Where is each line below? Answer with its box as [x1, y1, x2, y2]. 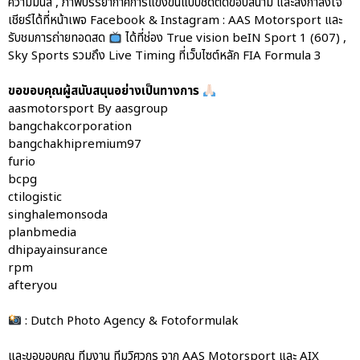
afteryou [8, 276, 57, 296]
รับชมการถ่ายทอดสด [8, 29, 108, 48]
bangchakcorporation [8, 117, 132, 137]
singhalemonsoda [8, 206, 108, 225]
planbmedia [8, 223, 76, 243]
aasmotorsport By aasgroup [8, 100, 168, 119]
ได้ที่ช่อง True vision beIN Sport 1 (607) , [122, 29, 347, 48]
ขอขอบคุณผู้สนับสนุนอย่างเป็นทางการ [8, 82, 199, 101]
